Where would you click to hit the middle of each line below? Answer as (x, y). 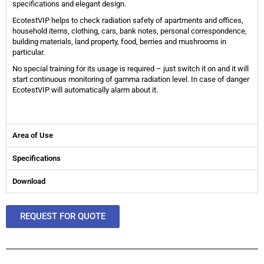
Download (29, 181)
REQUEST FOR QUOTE (63, 217)
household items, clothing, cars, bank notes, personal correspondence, (130, 31)
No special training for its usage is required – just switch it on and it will (131, 69)
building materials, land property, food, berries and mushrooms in (119, 42)
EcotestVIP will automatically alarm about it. (85, 90)
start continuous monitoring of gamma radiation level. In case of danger (131, 80)
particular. (29, 52)
